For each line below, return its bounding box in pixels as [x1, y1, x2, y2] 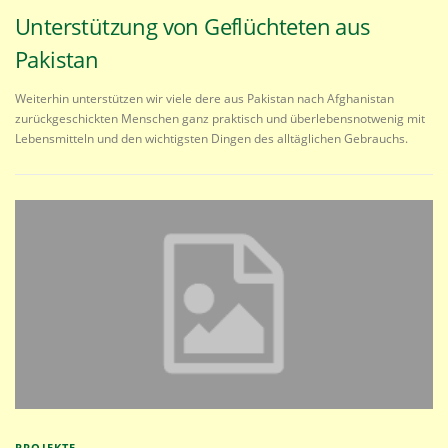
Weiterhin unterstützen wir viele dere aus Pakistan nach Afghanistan [15, 89, 394, 107]
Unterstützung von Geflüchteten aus [15, 10, 371, 41]
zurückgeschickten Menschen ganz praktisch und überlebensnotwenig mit [15, 109, 425, 127]
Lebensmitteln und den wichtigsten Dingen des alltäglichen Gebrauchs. [15, 129, 408, 147]
